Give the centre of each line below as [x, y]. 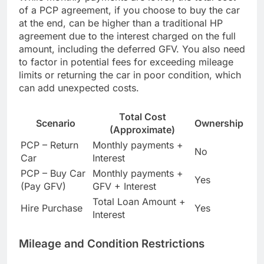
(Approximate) [142, 130]
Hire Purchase [52, 208]
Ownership [219, 123]
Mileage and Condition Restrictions [112, 244]
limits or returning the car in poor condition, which [130, 75]
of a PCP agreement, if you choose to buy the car [129, 10]
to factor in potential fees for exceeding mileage [126, 62]
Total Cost [142, 117]
